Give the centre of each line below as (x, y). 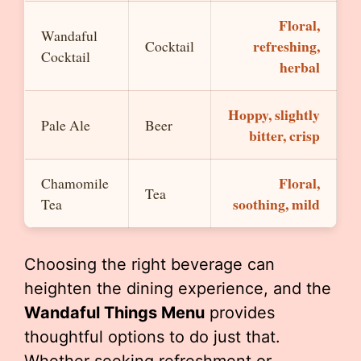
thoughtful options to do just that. (152, 337)
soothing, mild (276, 204)
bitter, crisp (284, 135)
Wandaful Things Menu (114, 313)
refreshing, (286, 46)
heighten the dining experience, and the (178, 288)
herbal (300, 67)
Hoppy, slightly (274, 114)
